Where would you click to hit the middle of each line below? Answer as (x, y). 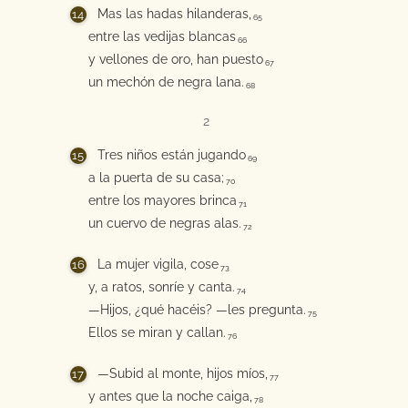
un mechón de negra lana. (166, 82)
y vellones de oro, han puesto (175, 59)
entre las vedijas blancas (162, 36)
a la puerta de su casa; (156, 178)
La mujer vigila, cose (158, 264)
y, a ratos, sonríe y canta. (161, 287)
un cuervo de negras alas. (164, 223)
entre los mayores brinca (162, 200)
